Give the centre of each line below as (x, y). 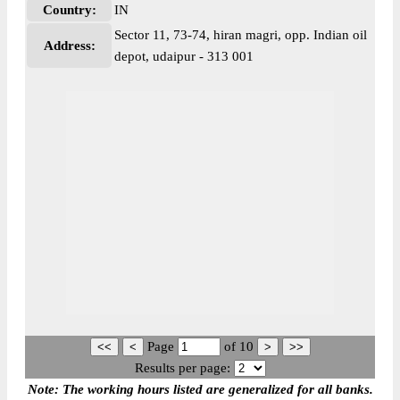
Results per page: (182, 368)
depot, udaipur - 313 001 (184, 56)
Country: (69, 10)
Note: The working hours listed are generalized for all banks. (200, 389)
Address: (69, 46)
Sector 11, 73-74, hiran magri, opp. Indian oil (241, 35)
